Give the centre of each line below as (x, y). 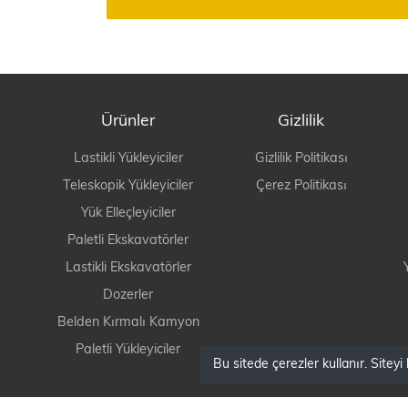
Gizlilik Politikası (301, 159)
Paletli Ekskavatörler (128, 241)
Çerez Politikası (301, 187)
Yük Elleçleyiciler (128, 214)
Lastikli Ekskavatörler (128, 269)
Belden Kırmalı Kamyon (128, 323)
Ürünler (128, 122)
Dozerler (128, 296)
